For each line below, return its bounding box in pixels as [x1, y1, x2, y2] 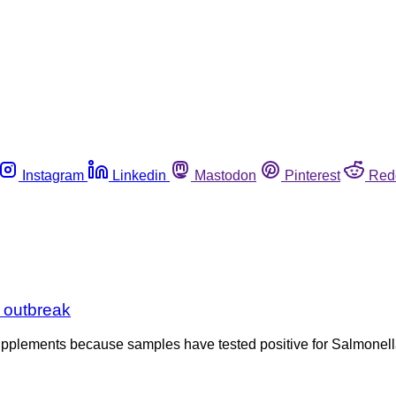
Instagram [22, 167, 84, 183]
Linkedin [112, 167, 166, 183]
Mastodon [194, 167, 256, 183]
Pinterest [285, 167, 340, 183]
